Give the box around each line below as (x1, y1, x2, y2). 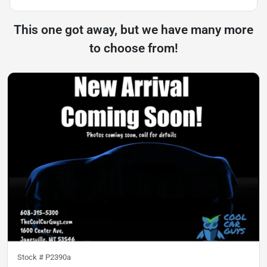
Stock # (17, 252, 45, 262)
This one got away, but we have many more (14, 22, 253, 37)
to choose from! (89, 41, 178, 55)
